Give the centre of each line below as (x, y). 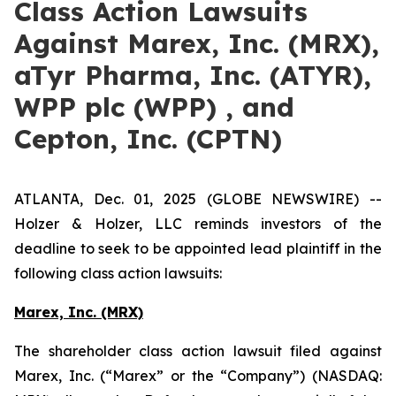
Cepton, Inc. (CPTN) (148, 139)
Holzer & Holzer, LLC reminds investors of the (198, 224)
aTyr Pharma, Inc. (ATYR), (193, 75)
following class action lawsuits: (118, 273)
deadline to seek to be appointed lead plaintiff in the (198, 248)
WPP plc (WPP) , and (154, 107)
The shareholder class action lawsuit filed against (198, 351)
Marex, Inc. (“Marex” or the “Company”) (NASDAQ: (198, 376)
